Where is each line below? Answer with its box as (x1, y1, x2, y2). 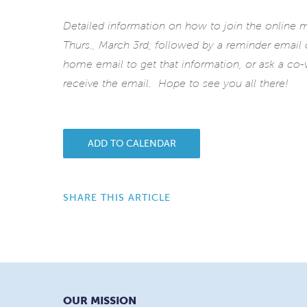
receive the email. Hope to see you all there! (63, 77, 288, 89)
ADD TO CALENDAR (87, 138, 176, 149)
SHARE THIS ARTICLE (63, 192, 171, 203)
